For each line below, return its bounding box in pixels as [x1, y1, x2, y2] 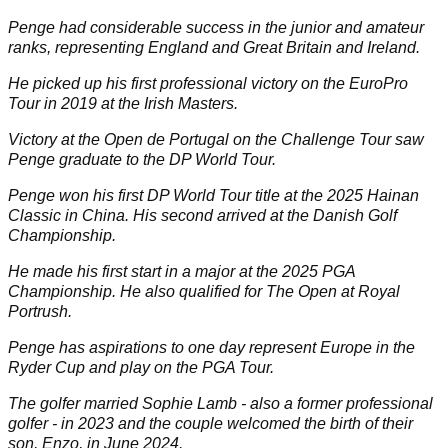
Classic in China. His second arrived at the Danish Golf [8, 206, 397, 224]
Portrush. [8, 302, 76, 320]
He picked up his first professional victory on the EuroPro [8, 74, 408, 92]
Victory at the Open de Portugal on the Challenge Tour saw [8, 130, 424, 148]
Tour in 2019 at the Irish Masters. [8, 94, 242, 112]
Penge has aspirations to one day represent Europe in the [8, 338, 415, 356]
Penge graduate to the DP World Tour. [8, 150, 280, 168]
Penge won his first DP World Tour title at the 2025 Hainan [8, 186, 419, 204]
